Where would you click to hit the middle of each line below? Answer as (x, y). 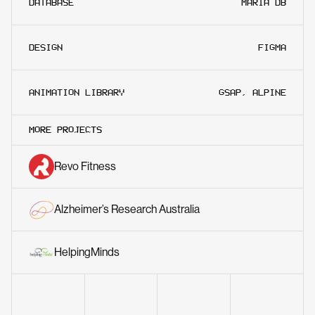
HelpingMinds (87, 252)
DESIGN (46, 47)
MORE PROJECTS (65, 129)
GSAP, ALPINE (252, 92)
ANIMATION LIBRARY (77, 92)
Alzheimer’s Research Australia (127, 209)
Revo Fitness (85, 166)
